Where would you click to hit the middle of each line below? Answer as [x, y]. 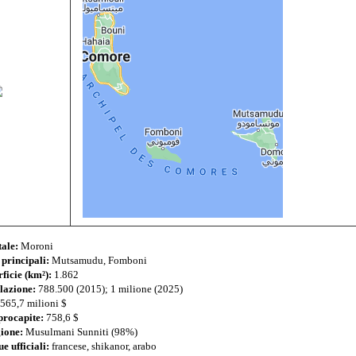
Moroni [37, 246]
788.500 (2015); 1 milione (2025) [110, 289]
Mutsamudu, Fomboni [99, 261]
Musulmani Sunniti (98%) [81, 332]
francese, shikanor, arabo [104, 346]
